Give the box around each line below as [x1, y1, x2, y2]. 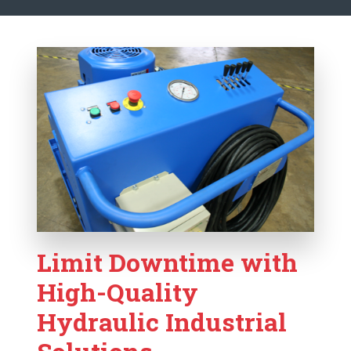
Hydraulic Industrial [37, 304, 288, 338]
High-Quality [37, 274, 199, 309]
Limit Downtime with [37, 244, 299, 279]
